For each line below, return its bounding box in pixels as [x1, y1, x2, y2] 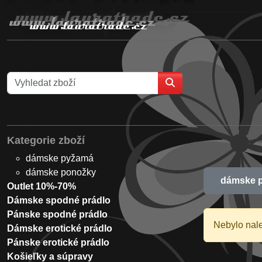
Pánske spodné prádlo [7, 209, 108, 219]
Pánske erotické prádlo [7, 237, 109, 247]
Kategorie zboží [7, 135, 85, 146]
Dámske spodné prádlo [7, 195, 111, 205]
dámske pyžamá [26, 153, 94, 163]
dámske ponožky [26, 167, 96, 177]
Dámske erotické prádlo [7, 223, 112, 233]
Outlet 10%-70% [7, 181, 76, 191]
